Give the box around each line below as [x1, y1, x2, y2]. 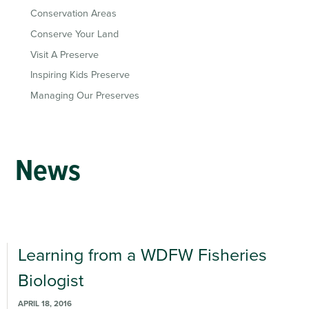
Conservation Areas [30, 8, 117, 20]
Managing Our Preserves [30, 89, 139, 101]
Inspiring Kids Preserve [30, 69, 130, 81]
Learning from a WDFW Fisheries [17, 244, 267, 266]
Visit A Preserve [30, 48, 99, 61]
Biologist [17, 270, 83, 291]
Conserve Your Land [30, 28, 119, 40]
